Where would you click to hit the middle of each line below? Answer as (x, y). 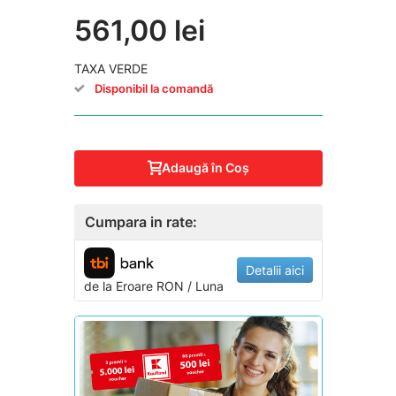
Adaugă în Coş (206, 168)
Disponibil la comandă (153, 88)
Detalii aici (274, 270)
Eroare (134, 286)
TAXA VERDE (110, 68)
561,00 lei (139, 30)
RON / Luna (188, 286)
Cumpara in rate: (141, 221)
